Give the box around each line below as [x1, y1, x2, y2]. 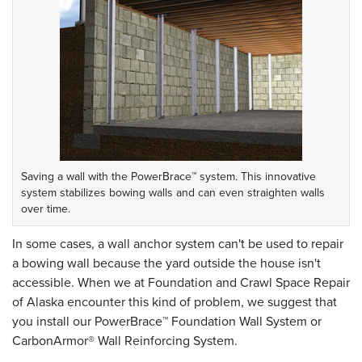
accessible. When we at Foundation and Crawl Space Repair [12, 274, 350, 291]
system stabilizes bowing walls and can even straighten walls [21, 185, 325, 200]
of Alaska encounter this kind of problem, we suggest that [12, 293, 337, 310]
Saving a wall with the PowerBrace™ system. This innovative [21, 169, 316, 183]
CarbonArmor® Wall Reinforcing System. [12, 332, 238, 349]
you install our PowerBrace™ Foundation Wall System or [12, 313, 322, 330]
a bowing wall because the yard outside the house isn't [12, 255, 321, 271]
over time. [21, 201, 70, 216]
